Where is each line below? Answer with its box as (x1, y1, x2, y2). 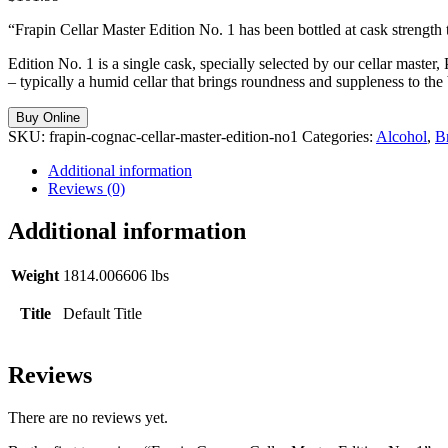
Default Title (63, 305, 142, 323)
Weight (11, 267, 59, 285)
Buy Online (16, 109, 80, 125)
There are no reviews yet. (8, 409, 168, 427)
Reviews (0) (48, 179, 125, 197)
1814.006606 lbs (63, 267, 169, 285)
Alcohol (376, 127, 427, 145)
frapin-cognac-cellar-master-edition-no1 (49, 127, 298, 145)
